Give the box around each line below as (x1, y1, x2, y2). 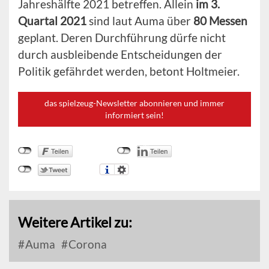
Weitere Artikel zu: (18, 214, 132, 231)
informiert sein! (105, 110, 164, 121)
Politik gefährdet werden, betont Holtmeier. (18, 64, 240, 79)
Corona (66, 237, 107, 252)
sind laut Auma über (86, 14, 193, 28)
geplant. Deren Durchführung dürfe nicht (18, 31, 226, 45)
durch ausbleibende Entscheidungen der (18, 47, 222, 62)
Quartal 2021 (18, 14, 86, 28)
